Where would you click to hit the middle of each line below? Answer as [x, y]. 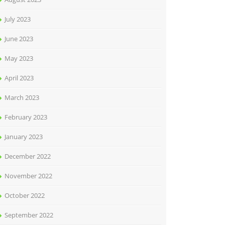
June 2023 [19, 39]
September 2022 [29, 215]
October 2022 [25, 195]
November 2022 [28, 176]
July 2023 [18, 19]
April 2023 [19, 78]
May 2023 [19, 58]
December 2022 [28, 156]
